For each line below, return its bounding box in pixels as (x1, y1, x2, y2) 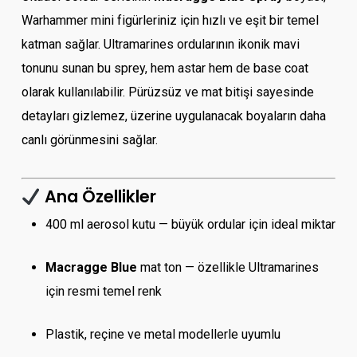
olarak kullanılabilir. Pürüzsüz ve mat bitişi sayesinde (21, 84, 314, 100)
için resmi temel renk (45, 284, 162, 300)
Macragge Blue (45, 260, 137, 276)
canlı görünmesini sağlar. (21, 132, 158, 148)
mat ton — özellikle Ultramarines (136, 260, 319, 276)
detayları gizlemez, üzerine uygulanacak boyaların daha (21, 108, 326, 124)
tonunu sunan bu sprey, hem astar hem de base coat (21, 61, 308, 76)
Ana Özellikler (40, 185, 156, 209)
